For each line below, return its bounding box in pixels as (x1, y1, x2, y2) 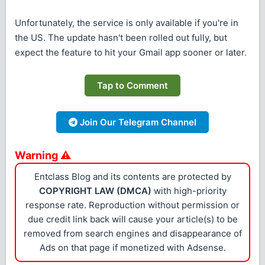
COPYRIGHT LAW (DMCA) (38, 185, 151, 197)
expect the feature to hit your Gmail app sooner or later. (15, 47, 247, 59)
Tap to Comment (97, 80, 168, 92)
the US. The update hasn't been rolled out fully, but (15, 32, 227, 44)
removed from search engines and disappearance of (23, 228, 242, 240)
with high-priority (151, 185, 227, 197)
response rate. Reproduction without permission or (25, 199, 240, 211)
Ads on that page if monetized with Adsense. (39, 242, 226, 254)
